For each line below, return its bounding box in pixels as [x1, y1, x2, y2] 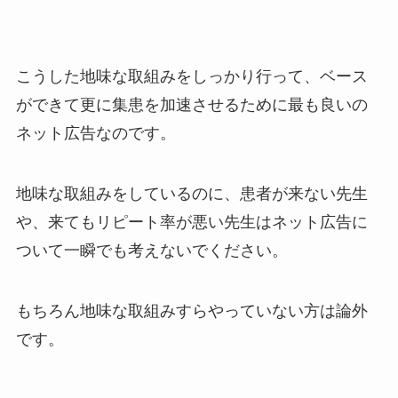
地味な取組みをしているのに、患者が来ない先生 [15, 185, 368, 203]
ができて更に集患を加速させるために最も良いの [15, 96, 368, 115]
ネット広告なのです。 [15, 124, 176, 143]
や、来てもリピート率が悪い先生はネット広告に [15, 213, 368, 232]
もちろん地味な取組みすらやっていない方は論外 [15, 302, 368, 321]
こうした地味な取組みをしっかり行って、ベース [15, 68, 368, 86]
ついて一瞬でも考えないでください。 [15, 242, 288, 260]
